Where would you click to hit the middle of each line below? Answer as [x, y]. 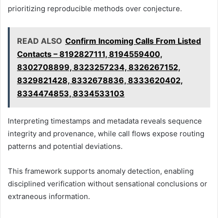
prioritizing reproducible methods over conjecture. [95, 8]
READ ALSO [40, 41]
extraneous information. [49, 196]
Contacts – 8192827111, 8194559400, [90, 54]
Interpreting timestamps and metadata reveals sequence [105, 121]
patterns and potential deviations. [65, 146]
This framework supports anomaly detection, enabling [101, 171]
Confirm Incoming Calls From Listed [133, 41]
